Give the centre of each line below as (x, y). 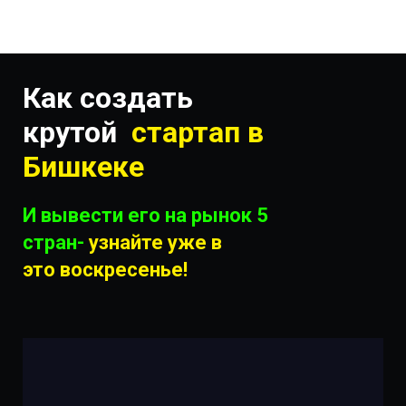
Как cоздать (108, 98)
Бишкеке (83, 167)
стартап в (198, 132)
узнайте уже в (155, 242)
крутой (77, 132)
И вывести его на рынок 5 (145, 215)
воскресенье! (124, 270)
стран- (56, 242)
